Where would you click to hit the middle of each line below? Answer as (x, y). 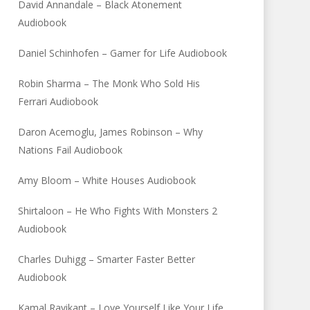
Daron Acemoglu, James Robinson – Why (111, 132)
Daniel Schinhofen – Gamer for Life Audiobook (123, 53)
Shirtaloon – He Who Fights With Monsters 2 (118, 211)
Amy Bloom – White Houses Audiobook (107, 180)
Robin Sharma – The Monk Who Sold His (109, 83)
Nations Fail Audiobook (71, 150)
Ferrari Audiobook (58, 101)
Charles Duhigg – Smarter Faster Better (107, 259)
